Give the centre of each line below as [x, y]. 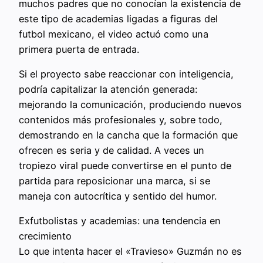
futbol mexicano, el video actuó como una [114, 34]
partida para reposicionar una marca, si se [114, 181]
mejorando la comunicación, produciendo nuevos [130, 105]
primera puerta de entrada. [79, 49]
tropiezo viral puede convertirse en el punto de [125, 166]
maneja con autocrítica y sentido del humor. [118, 196]
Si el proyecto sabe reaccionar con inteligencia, [126, 74]
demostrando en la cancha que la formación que [128, 135]
